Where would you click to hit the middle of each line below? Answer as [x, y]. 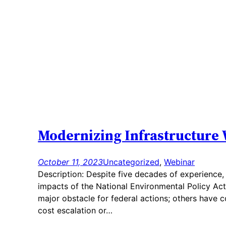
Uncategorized [131, 162]
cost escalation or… [75, 210]
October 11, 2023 [71, 162]
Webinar [180, 162]
